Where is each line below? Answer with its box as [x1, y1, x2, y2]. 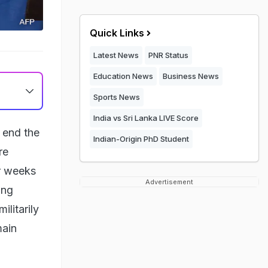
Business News [163, 71, 219, 81]
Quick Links [90, 27, 144, 39]
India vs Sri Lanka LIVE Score [93, 113, 199, 123]
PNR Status [148, 50, 188, 60]
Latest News [93, 50, 139, 60]
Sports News [93, 92, 140, 102]
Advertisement [145, 178, 193, 186]
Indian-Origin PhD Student [93, 134, 189, 144]
